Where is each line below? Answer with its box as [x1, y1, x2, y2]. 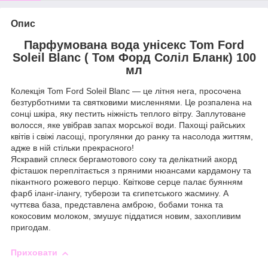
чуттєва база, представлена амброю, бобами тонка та [11, 200, 223, 210]
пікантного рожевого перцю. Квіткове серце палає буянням [11, 177, 243, 187]
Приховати [11, 248, 57, 258]
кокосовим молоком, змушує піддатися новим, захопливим [11, 211, 241, 221]
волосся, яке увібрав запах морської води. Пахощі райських [11, 120, 245, 130]
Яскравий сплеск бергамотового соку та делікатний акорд [11, 154, 237, 165]
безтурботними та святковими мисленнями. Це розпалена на [11, 98, 252, 108]
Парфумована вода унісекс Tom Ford [24, 38, 244, 51]
